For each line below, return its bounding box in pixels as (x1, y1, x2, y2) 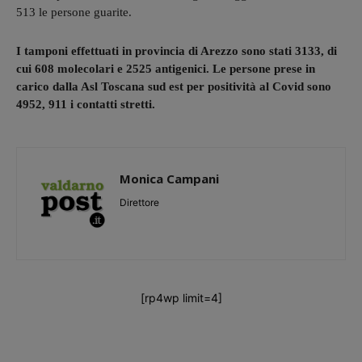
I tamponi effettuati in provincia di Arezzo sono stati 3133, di (16, 44, 337, 57)
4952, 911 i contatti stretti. (16, 97, 155, 111)
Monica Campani (120, 170, 219, 187)
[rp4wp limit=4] (140, 290, 222, 305)
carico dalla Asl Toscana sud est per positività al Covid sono (16, 79, 331, 93)
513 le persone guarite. (16, 5, 132, 19)
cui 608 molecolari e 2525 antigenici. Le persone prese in (16, 61, 315, 75)
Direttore (120, 196, 159, 208)
